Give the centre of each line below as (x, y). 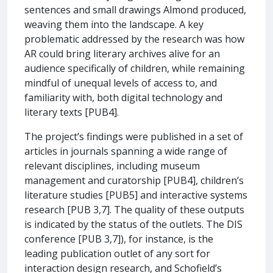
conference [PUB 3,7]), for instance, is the (119, 239)
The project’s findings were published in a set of (134, 136)
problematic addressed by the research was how (134, 39)
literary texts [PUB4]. (72, 112)
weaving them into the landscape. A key (114, 24)
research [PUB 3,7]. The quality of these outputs (134, 209)
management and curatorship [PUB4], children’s (134, 180)
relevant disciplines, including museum (112, 165)
